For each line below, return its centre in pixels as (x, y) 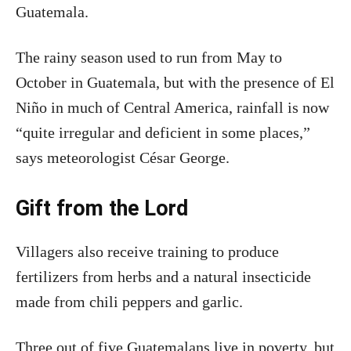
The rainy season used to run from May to (149, 58)
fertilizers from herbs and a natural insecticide (163, 277)
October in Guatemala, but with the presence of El (175, 83)
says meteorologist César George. (123, 158)
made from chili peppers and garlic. (129, 302)
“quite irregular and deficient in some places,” (163, 133)
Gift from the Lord (102, 209)
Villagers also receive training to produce (147, 252)
